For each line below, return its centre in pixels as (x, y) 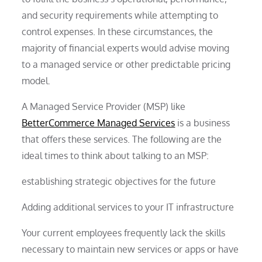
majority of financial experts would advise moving (126, 48)
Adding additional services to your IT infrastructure (128, 207)
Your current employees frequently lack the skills (124, 232)
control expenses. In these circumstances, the (118, 31)
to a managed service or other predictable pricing (126, 64)
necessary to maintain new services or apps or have (130, 249)
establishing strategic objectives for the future (119, 181)
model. (36, 80)
